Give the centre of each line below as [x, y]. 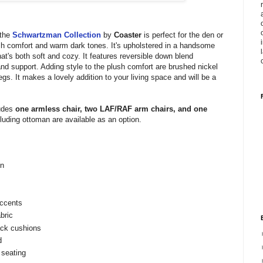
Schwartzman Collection [57, 35]
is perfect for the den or [183, 35]
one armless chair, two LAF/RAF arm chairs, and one [110, 109]
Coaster [129, 35]
